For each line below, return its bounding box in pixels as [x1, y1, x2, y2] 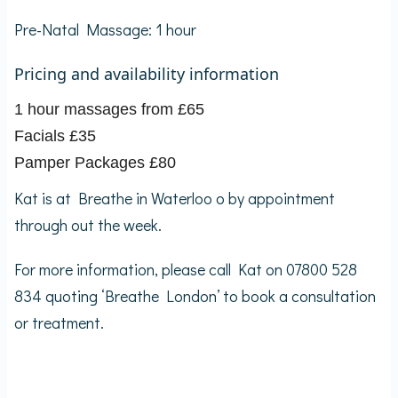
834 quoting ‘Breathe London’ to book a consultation [14, 284, 376, 306]
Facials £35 [14, 126, 96, 145]
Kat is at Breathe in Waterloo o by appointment [14, 187, 335, 209]
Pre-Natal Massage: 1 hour [14, 18, 196, 40]
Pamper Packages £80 [14, 153, 176, 171]
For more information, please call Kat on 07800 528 [14, 258, 357, 280]
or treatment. [14, 311, 107, 333]
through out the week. [14, 213, 162, 235]
